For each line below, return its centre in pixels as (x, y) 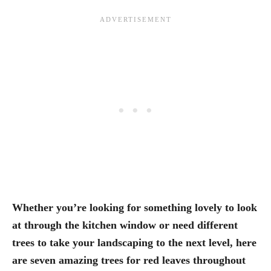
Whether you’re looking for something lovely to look (135, 207)
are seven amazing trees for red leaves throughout (129, 260)
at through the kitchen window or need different (125, 225)
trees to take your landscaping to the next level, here (134, 242)
